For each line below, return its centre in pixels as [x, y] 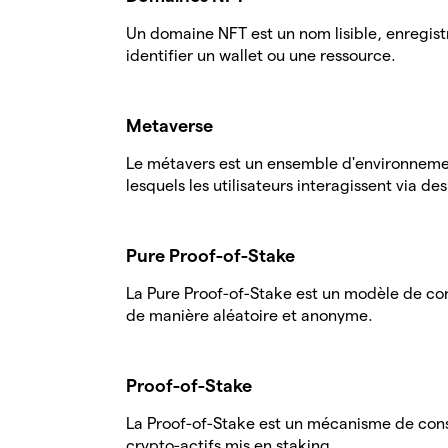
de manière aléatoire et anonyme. [249, 315]
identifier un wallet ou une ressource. [261, 55]
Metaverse [169, 125]
